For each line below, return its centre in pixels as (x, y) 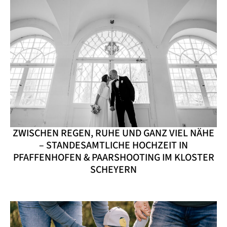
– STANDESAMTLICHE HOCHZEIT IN (113, 146)
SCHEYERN (113, 170)
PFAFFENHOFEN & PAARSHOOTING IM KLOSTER (113, 158)
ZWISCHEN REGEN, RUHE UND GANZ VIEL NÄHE (113, 134)
